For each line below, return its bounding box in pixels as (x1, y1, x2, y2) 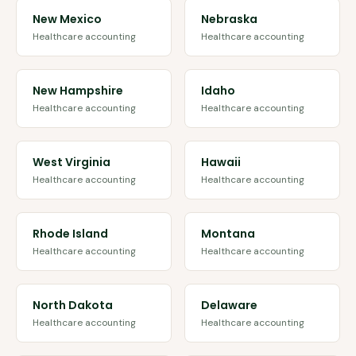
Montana (201, 226, 255, 242)
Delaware (201, 297, 257, 313)
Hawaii (201, 154, 241, 170)
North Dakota (33, 297, 113, 313)
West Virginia (33, 154, 110, 170)
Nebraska (201, 11, 257, 27)
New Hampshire (33, 83, 123, 99)
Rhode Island (33, 226, 108, 242)
